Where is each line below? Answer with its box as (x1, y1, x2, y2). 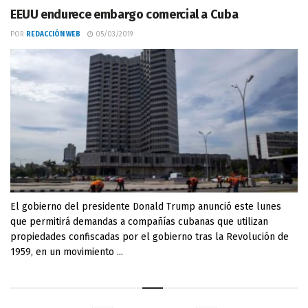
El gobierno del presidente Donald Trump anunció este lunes (10, 201, 281, 212)
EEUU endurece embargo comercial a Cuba (10, 7, 239, 22)
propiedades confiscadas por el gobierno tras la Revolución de (10, 231, 289, 243)
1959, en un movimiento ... (10, 246, 123, 258)
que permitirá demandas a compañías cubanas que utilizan (10, 216, 268, 228)
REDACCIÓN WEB (26, 30, 80, 38)
